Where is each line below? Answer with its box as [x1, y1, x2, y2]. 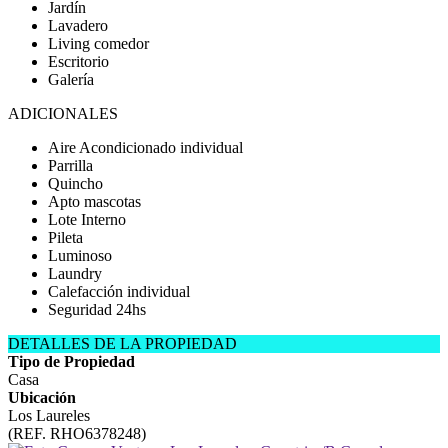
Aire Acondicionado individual [48, 139, 243, 156]
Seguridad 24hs [48, 301, 146, 318]
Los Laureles [8, 407, 90, 424]
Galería [48, 71, 94, 88]
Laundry [48, 265, 102, 282]
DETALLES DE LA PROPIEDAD [8, 335, 237, 352]
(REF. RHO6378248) [8, 425, 146, 442]
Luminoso [48, 247, 112, 264]
